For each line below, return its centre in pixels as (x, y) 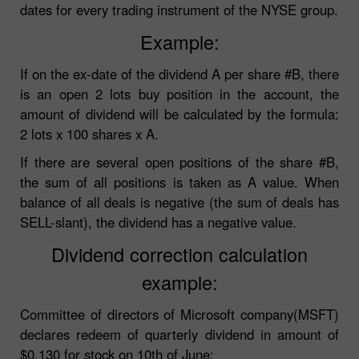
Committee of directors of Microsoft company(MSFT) (179, 314)
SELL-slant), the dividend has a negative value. (158, 222)
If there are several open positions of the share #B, (179, 161)
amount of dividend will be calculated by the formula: (179, 113)
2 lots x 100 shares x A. (89, 133)
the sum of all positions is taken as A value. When (179, 182)
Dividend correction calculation (179, 254)
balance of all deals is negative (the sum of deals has (179, 202)
